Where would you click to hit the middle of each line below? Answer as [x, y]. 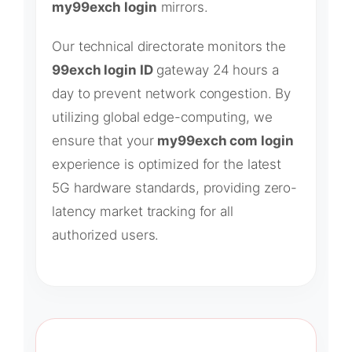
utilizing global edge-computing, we [162, 117]
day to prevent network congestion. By [172, 93]
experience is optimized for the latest [167, 164]
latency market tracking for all [143, 211]
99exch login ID [103, 70]
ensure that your [105, 140]
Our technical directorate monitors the [169, 46]
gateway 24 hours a [216, 70]
